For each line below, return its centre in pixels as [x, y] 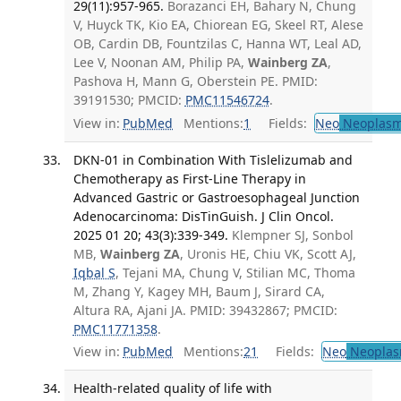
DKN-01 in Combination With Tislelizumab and [213, 159]
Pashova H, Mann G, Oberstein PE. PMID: [195, 81]
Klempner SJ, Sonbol [292, 235]
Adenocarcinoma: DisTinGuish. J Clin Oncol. [203, 216]
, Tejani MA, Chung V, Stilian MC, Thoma [235, 272]
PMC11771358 [115, 328]
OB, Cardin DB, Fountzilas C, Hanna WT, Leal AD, [217, 44]
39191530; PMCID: [129, 100]
